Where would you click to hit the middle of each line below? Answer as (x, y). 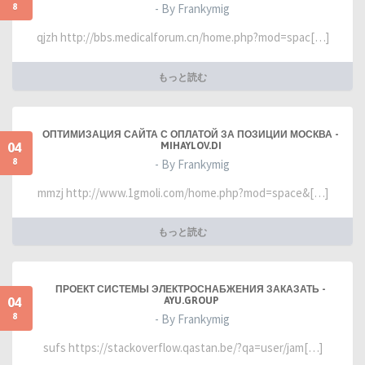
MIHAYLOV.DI (191, 145)
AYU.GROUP (191, 301)
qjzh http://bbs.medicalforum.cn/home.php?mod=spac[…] (182, 37)
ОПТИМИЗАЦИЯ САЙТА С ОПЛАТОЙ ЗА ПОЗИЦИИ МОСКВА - (191, 134)
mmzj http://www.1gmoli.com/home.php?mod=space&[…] (182, 192)
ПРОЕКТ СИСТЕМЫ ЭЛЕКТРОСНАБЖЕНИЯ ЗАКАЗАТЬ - (191, 290)
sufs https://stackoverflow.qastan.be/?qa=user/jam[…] (182, 348)
